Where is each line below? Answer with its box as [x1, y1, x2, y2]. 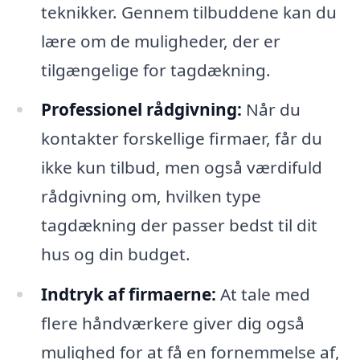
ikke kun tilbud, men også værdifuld [40, 156, 322, 179]
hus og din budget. [40, 243, 190, 266]
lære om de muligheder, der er [40, 29, 280, 52]
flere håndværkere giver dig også [40, 312, 305, 335]
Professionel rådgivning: [40, 98, 242, 121]
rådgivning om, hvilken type [40, 185, 261, 208]
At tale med [215, 283, 310, 306]
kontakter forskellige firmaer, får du [40, 127, 322, 150]
